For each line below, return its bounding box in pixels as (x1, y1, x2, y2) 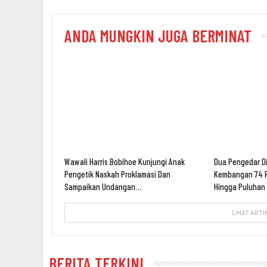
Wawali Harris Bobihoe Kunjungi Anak (64, 156, 185, 167)
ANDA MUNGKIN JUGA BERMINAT (64, 26, 252, 46)
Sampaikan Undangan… (64, 181, 142, 193)
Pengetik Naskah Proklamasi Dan (64, 169, 170, 180)
